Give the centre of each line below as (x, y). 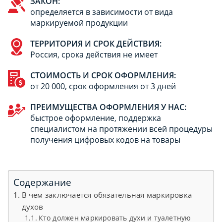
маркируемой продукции (79, 23)
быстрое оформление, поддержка (96, 118)
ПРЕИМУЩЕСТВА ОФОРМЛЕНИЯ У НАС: (108, 107)
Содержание (42, 182)
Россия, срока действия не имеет (94, 55)
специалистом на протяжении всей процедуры (121, 129)
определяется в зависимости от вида (102, 12)
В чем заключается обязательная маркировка (107, 195)
